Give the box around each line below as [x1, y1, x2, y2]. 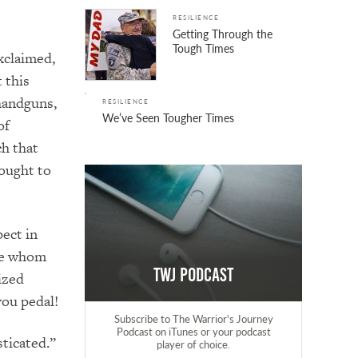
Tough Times [173, 40, 235, 57]
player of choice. [157, 336, 231, 352]
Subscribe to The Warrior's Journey [113, 311, 273, 326]
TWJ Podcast [153, 265, 234, 286]
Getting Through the [173, 26, 273, 42]
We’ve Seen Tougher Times [102, 109, 235, 126]
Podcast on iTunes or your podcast [116, 324, 271, 339]
